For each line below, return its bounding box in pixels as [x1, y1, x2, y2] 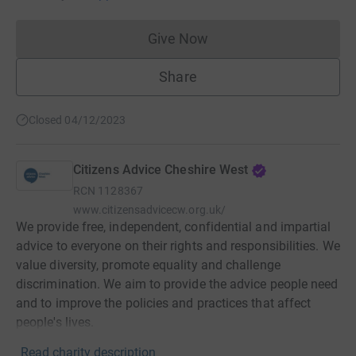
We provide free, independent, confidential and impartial [16, 219, 331, 234]
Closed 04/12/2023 [29, 114, 126, 126]
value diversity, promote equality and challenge [16, 257, 281, 273]
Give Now [147, 30, 209, 47]
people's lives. [16, 315, 95, 330]
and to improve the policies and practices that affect [16, 296, 311, 311]
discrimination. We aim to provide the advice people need [16, 277, 339, 292]
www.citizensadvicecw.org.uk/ [73, 203, 226, 216]
